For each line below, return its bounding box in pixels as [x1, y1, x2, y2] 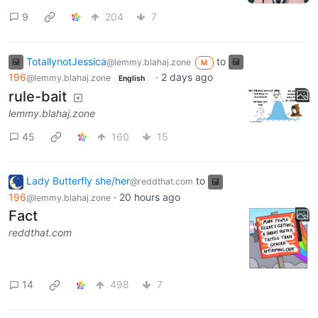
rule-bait [9, 87, 67, 105]
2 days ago [160, 71, 213, 84]
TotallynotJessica [26, 55, 106, 67]
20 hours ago [119, 191, 180, 204]
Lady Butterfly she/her [26, 175, 130, 187]
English [118, 74, 145, 84]
